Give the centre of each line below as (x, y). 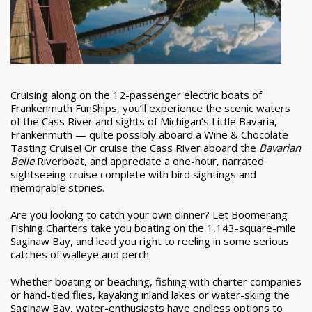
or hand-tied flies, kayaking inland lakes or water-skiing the (150, 295)
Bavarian (280, 148)
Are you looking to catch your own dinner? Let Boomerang (149, 215)
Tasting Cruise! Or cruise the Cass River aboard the (135, 148)
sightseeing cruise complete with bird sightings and (133, 174)
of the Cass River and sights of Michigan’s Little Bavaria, (144, 122)
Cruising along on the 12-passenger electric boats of (136, 95)
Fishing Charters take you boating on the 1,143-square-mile (153, 228)
